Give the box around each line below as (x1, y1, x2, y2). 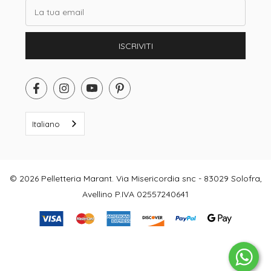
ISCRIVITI (118, 41, 153, 52)
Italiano (32, 119, 60, 129)
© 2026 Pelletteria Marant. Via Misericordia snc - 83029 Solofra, (9, 173, 262, 184)
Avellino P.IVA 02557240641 (82, 189, 189, 200)
